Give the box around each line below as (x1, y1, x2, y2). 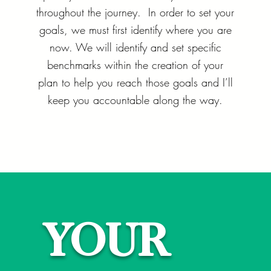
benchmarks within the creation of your (47, 57, 224, 72)
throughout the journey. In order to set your (36, 5, 235, 19)
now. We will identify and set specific (49, 40, 221, 54)
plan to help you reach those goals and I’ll (38, 75, 233, 90)
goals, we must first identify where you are (39, 22, 232, 37)
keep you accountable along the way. (48, 93, 223, 107)
